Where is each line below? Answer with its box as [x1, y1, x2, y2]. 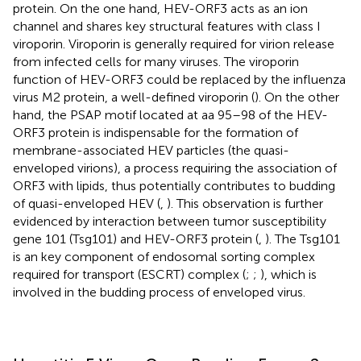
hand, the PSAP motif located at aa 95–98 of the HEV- [13, 106, 328, 122]
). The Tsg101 [265, 230, 340, 247]
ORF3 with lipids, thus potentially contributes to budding [13, 177, 335, 193]
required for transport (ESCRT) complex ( [13, 266, 246, 282]
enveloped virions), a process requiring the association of [13, 160, 337, 176]
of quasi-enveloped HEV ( [13, 195, 160, 211]
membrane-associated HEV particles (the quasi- [13, 142, 289, 158]
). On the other [255, 89, 339, 105]
